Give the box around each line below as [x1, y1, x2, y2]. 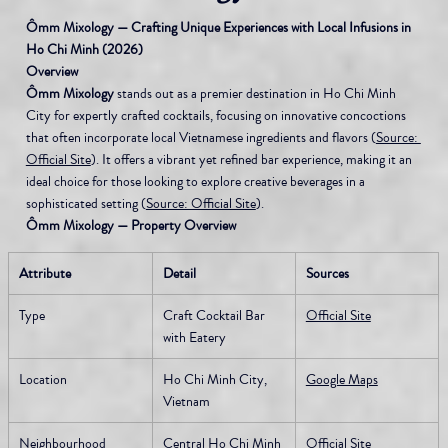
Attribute [18, 263, 71, 283]
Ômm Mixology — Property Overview [25, 215, 236, 235]
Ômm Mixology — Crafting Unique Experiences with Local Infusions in [25, 17, 414, 37]
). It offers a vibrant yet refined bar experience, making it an [90, 149, 415, 169]
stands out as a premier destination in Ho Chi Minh [113, 83, 399, 103]
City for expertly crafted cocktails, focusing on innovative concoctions [25, 105, 409, 125]
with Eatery [162, 327, 226, 347]
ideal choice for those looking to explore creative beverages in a [25, 171, 368, 191]
